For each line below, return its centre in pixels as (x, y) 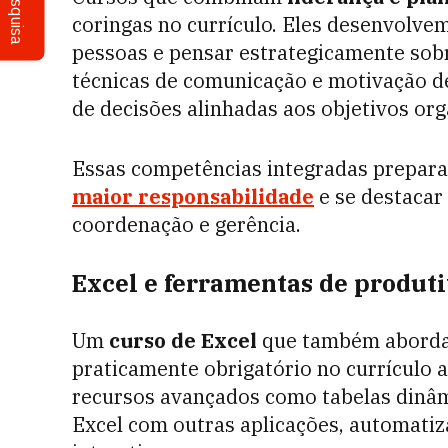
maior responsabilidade (193, 197)
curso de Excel (183, 341)
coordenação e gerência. (186, 225)
